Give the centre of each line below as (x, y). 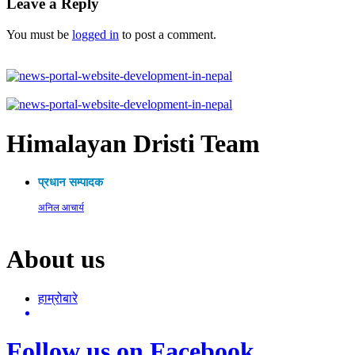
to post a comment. (168, 35)
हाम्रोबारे (58, 298)
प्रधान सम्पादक (71, 182)
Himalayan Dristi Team (133, 143)
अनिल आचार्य (61, 207)
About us (55, 260)
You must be (39, 35)
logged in (95, 35)
